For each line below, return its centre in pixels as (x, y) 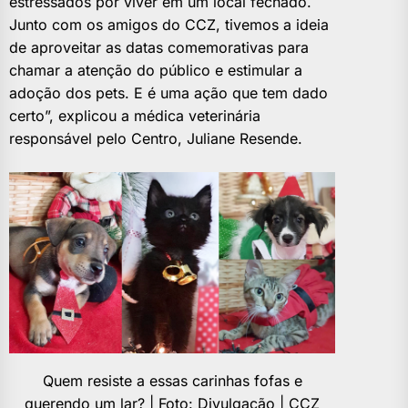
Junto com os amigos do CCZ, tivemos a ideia (169, 24)
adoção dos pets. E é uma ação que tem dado (168, 92)
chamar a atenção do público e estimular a (156, 70)
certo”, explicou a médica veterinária (135, 115)
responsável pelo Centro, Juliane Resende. (156, 138)
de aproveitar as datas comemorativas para (159, 47)
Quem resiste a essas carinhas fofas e (172, 380)
